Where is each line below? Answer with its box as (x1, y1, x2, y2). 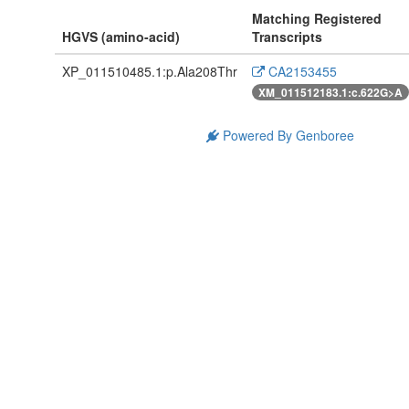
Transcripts (251, 27, 322, 47)
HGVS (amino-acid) (61, 27, 180, 47)
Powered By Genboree (219, 126, 355, 145)
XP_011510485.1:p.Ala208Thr (61, 62, 237, 81)
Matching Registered (251, 9, 382, 28)
